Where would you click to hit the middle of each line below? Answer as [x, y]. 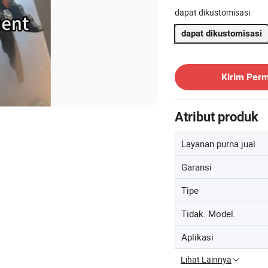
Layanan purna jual [218, 144]
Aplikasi [197, 237]
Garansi [197, 167]
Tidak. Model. [208, 214]
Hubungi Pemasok [208, 59]
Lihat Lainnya [206, 259]
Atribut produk [217, 117]
